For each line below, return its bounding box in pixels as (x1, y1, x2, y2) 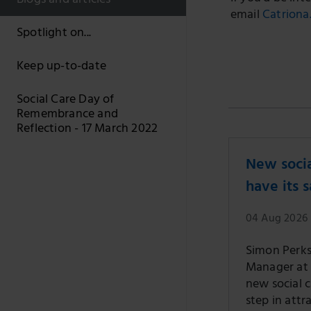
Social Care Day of (17, 89, 115, 112)
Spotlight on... (17, 22, 91, 46)
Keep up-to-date (17, 56, 106, 79)
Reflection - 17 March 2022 (17, 118, 158, 142)
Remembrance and (17, 103, 118, 127)
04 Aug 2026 (245, 209, 308, 230)
